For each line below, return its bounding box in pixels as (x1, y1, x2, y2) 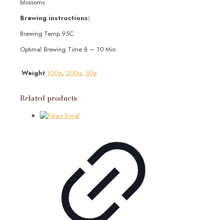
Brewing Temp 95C (20, 29, 74, 39)
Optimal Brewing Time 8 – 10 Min (20, 45, 116, 55)
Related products (20, 93, 77, 104)
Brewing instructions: (20, 13, 90, 23)
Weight (22, 68, 45, 78)
